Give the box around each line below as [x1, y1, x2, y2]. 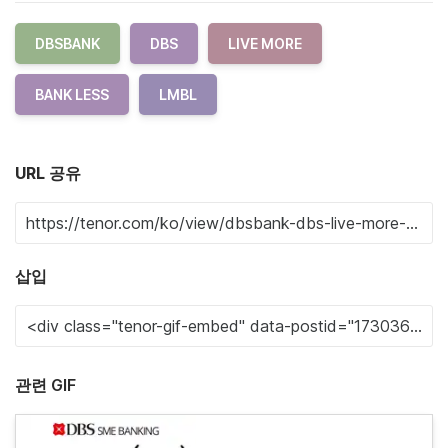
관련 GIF [15, 375, 76, 395]
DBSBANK [35, 35, 100, 52]
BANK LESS [35, 86, 109, 103]
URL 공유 [15, 163, 81, 183]
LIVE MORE [228, 35, 302, 52]
